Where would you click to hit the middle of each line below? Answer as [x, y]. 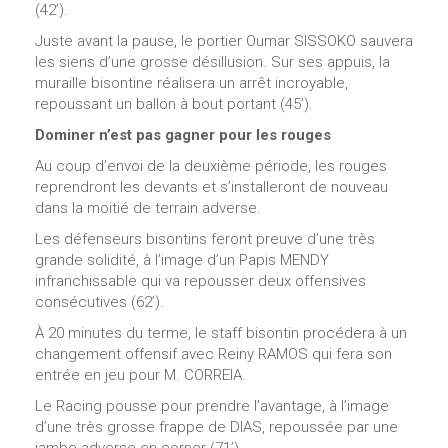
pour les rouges [273, 134]
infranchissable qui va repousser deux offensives [200, 280]
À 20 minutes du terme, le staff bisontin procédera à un [221, 332]
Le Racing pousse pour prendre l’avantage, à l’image [212, 405]
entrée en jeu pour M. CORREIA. [140, 374]
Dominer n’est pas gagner [125, 134]
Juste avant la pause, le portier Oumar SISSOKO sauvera [224, 40]
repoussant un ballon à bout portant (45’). [174, 103]
